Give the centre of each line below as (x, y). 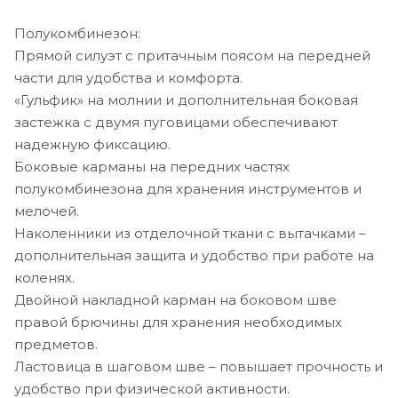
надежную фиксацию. (92, 144)
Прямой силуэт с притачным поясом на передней (192, 55)
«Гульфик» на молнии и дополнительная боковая (186, 99)
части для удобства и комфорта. (128, 77)
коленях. (44, 277)
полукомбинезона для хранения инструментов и (188, 188)
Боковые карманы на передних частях (152, 166)
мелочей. (47, 211)
